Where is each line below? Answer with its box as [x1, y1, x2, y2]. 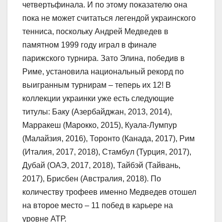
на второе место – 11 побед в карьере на [22, 201, 173, 210]
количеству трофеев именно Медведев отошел [22, 188, 196, 197]
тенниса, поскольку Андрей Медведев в [22, 27, 168, 36]
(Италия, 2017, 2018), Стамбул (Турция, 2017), [22, 148, 191, 157]
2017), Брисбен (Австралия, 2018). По [22, 174, 161, 183]
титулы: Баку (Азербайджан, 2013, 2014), [22, 108, 172, 116]
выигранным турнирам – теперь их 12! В [22, 81, 171, 90]
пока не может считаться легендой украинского [22, 14, 196, 23]
